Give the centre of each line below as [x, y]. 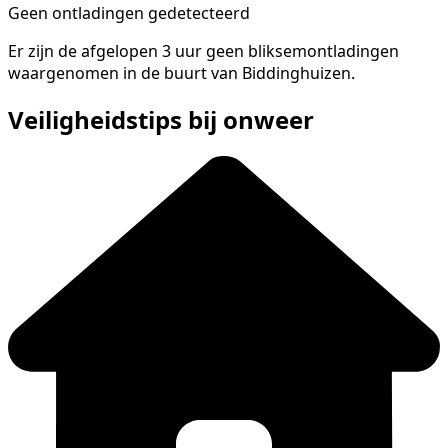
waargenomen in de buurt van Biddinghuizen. [181, 72]
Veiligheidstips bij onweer [161, 120]
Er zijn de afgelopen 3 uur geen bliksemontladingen [203, 50]
